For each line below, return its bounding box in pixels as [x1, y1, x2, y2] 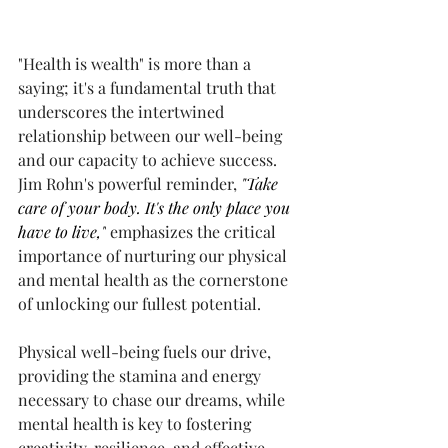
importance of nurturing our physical [18, 244, 291, 266]
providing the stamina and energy [18, 364, 265, 386]
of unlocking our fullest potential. [18, 292, 261, 314]
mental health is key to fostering [18, 412, 255, 434]
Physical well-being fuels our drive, [18, 340, 275, 362]
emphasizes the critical [106, 220, 280, 242]
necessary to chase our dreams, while [18, 388, 289, 410]
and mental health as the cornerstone [18, 268, 292, 290]
